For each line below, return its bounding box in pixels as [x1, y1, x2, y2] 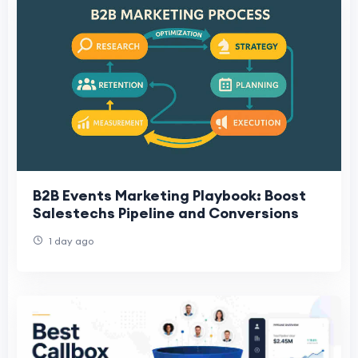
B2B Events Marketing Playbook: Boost [33, 186, 306, 205]
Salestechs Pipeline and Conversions [33, 204, 299, 223]
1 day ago [46, 235, 93, 248]
